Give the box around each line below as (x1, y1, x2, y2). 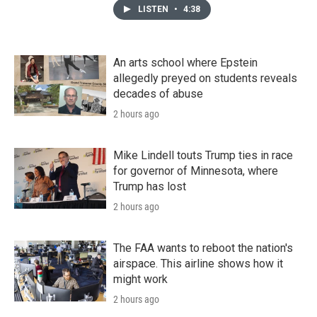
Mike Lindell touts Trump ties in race (113, 148, 293, 162)
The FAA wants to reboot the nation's (113, 241, 293, 255)
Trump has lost (113, 179, 186, 193)
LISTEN (138, 4, 171, 14)
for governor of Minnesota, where (113, 163, 278, 178)
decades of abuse (113, 86, 203, 100)
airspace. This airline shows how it (113, 256, 283, 270)
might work (113, 272, 168, 286)
